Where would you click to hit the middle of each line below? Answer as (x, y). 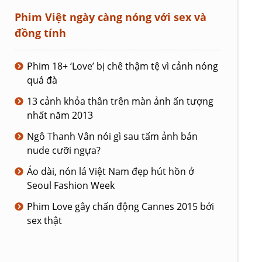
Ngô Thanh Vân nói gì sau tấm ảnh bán (112, 136)
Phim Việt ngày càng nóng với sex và (111, 17)
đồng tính (40, 32)
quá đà (42, 80)
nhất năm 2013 (60, 115)
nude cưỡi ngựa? (64, 150)
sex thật (44, 220)
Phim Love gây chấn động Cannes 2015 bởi (120, 206)
